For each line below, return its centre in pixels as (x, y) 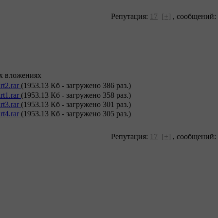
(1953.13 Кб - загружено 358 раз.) (76, 95)
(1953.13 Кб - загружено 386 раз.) (76, 86)
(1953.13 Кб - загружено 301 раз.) (76, 104)
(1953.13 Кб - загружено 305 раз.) (76, 114)
